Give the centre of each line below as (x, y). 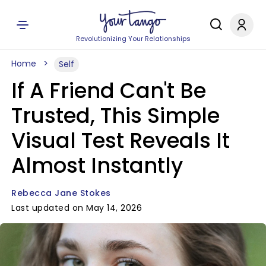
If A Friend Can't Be (109, 91)
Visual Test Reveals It (121, 140)
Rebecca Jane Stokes (61, 193)
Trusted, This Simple (115, 115)
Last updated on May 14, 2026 (77, 208)
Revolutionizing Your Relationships (133, 39)
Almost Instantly (97, 165)
